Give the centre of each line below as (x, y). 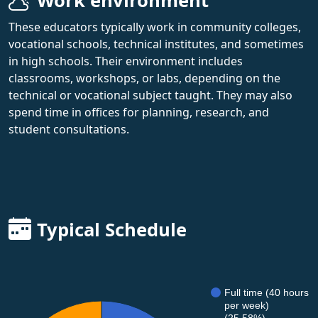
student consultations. (69, 129)
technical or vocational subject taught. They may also (150, 95)
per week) (247, 305)
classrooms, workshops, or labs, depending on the (144, 78)
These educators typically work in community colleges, (155, 27)
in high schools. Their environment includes (126, 61)
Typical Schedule (112, 229)
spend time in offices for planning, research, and (139, 112)
